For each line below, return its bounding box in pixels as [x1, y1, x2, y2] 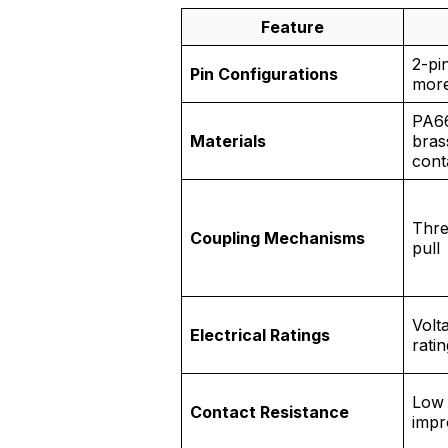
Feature [261, 17, 324, 38]
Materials [190, 131, 266, 152]
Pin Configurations [190, 64, 338, 85]
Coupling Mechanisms [190, 228, 365, 249]
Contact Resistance [190, 402, 349, 423]
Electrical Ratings [190, 325, 330, 346]
